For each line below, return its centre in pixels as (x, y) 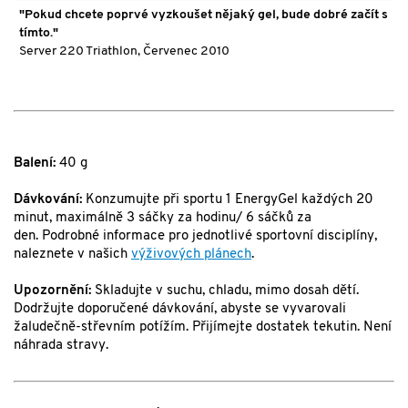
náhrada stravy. (61, 346)
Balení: (35, 164)
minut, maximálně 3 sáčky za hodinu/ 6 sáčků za (163, 219)
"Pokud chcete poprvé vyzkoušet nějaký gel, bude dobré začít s (204, 15)
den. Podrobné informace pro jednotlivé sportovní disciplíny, (195, 237)
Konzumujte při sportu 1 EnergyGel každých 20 (228, 200)
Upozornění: (52, 291)
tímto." (39, 34)
